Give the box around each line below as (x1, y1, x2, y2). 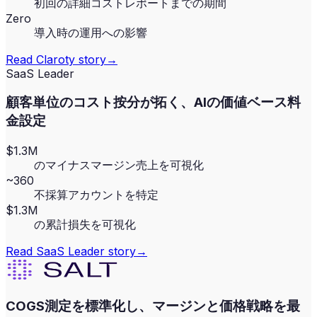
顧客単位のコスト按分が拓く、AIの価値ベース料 (6, 94, 301, 111)
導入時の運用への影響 (34, 25, 147, 40)
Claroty (36, 52, 75, 67)
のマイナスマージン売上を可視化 (34, 157, 204, 172)
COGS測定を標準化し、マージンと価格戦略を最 (6, 297, 300, 314)
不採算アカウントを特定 (34, 187, 158, 202)
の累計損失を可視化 (34, 217, 136, 231)
